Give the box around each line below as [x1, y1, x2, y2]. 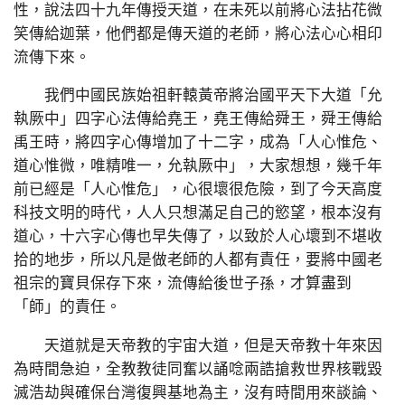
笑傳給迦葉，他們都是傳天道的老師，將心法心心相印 [14, 24, 382, 42]
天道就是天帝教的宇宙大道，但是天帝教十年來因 [14, 337, 382, 355]
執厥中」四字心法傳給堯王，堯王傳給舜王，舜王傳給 [14, 110, 382, 128]
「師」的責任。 [14, 298, 121, 316]
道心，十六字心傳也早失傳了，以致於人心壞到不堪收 [14, 228, 382, 246]
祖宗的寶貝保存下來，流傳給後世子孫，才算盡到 [14, 275, 352, 293]
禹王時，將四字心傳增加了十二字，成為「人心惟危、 [14, 134, 382, 152]
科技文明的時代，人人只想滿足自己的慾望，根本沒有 [14, 204, 382, 222]
